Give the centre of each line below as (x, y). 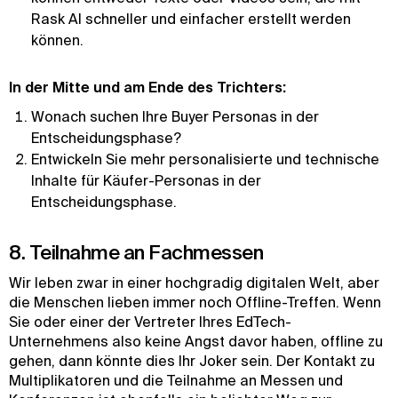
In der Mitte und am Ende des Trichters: (147, 87)
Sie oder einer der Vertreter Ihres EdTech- (150, 322)
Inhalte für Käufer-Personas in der (146, 180)
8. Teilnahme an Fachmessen (136, 252)
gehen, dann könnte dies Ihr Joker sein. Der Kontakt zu (192, 361)
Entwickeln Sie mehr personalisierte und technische (205, 159)
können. (57, 40)
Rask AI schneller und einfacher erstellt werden (191, 19)
